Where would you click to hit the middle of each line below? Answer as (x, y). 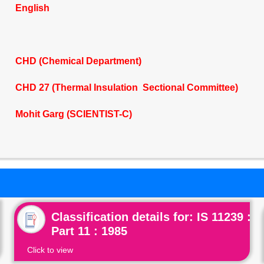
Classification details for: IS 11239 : (151, 217)
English (32, 8)
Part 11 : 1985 (90, 231)
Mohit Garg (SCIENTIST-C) (73, 114)
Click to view (50, 250)
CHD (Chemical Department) (78, 61)
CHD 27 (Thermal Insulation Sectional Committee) (126, 88)
